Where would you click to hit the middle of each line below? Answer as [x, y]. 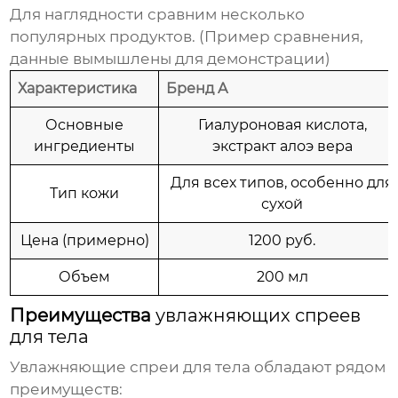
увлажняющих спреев [259, 316]
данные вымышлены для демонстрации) [171, 59]
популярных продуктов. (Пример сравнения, [187, 37]
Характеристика [78, 89]
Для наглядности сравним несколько [158, 15]
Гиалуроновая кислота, [282, 125]
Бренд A [197, 89]
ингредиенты [85, 147]
